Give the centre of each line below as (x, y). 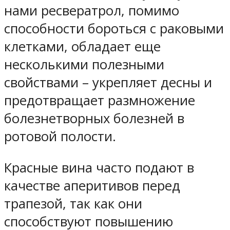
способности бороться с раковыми (114, 29)
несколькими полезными (84, 65)
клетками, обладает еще (82, 47)
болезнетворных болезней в (94, 119)
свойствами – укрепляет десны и (108, 83)
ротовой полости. (60, 137)
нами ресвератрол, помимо (92, 11)
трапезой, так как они (73, 203)
